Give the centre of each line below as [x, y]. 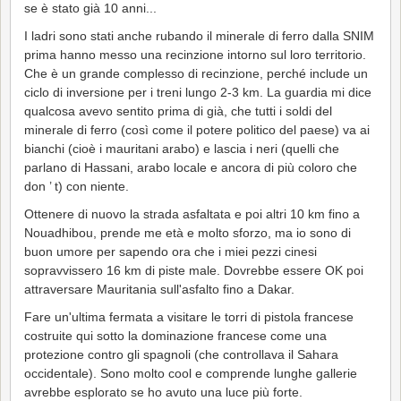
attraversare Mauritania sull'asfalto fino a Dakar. [159, 289]
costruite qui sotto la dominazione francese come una [175, 335]
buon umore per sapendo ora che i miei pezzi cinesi [171, 251]
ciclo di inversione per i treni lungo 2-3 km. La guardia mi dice [198, 92]
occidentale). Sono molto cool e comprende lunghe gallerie [191, 373]
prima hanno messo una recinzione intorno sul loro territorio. [195, 54]
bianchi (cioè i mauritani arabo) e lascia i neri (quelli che [182, 148]
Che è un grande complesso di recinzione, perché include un [196, 73]
